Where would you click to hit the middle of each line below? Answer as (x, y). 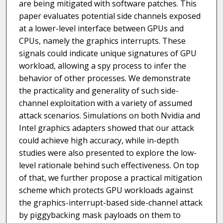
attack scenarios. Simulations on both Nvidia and (109, 116)
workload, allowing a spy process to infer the (102, 66)
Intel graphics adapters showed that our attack (106, 128)
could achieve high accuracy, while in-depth (99, 141)
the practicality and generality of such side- (99, 91)
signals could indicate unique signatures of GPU (108, 54)
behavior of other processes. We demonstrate (105, 78)
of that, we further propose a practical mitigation (110, 178)
